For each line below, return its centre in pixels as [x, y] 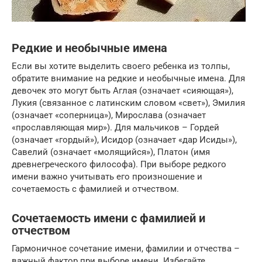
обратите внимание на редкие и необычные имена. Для [128, 78]
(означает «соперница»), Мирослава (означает [109, 115]
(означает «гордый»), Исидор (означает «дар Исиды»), [124, 140]
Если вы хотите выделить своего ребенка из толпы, [121, 66]
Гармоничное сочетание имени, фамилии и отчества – [126, 249]
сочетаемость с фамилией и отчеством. [95, 189]
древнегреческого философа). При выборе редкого [119, 164]
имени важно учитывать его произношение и [107, 177]
